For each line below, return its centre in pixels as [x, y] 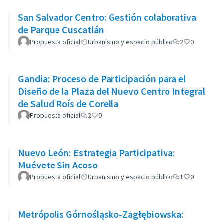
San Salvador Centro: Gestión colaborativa [107, 17]
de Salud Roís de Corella [68, 103]
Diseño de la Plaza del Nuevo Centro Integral [111, 91]
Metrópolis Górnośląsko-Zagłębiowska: [101, 214]
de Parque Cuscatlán [61, 29]
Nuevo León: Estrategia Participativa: [97, 152]
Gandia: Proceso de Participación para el [102, 79]
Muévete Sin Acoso [58, 165]
